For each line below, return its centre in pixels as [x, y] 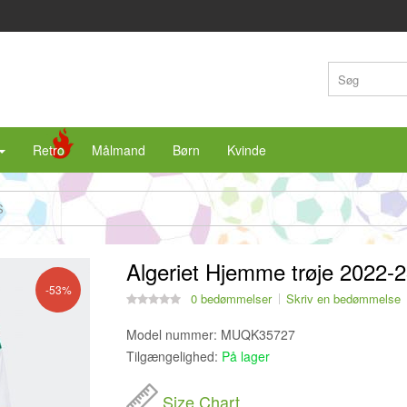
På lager [246, 356]
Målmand [119, 150]
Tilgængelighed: [173, 356]
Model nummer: [172, 334]
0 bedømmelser [232, 298]
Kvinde [247, 150]
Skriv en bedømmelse [344, 298]
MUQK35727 [257, 334]
